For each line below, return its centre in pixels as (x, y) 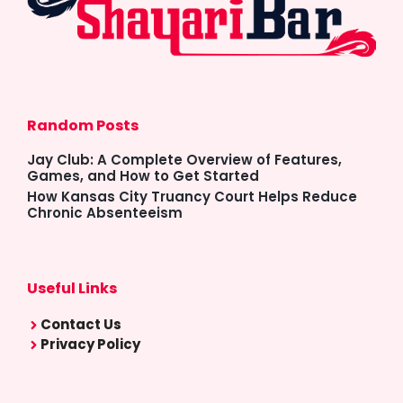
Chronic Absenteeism (105, 213)
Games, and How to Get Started (143, 176)
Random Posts (83, 126)
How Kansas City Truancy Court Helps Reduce (192, 197)
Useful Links (72, 289)
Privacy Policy (90, 345)
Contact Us (81, 325)
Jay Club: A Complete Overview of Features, (184, 160)
